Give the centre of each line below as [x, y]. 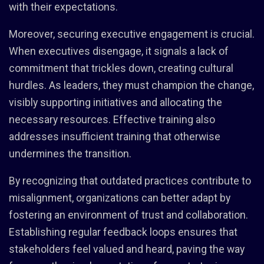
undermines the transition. [70, 154]
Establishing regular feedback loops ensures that [123, 232]
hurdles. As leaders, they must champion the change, [131, 85]
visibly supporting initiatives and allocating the [115, 102]
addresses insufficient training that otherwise [115, 136]
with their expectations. [63, 7]
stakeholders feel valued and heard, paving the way [127, 249]
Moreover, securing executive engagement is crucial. [132, 34]
